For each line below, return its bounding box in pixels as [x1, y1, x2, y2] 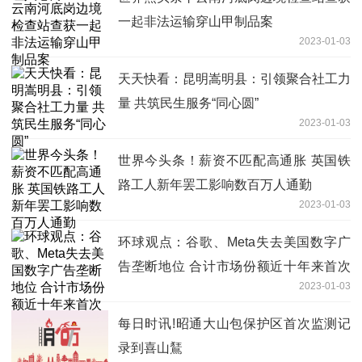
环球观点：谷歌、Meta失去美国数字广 [118, 235, 351, 250]
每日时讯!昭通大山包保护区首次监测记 [118, 317, 351, 331]
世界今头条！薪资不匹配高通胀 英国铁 [118, 154, 351, 168]
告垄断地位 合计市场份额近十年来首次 [118, 259, 351, 274]
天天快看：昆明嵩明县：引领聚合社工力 [118, 72, 351, 86]
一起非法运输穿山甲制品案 [118, 15, 273, 29]
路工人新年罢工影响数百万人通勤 [118, 178, 312, 192]
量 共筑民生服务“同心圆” [118, 96, 259, 111]
